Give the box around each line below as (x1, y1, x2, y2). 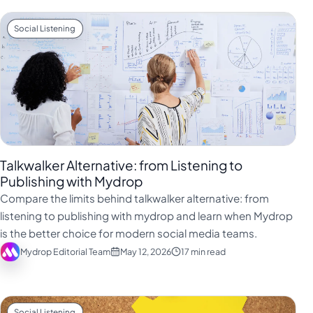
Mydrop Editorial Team (20, 245, 110, 257)
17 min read (180, 245, 226, 257)
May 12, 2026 (119, 245, 171, 257)
